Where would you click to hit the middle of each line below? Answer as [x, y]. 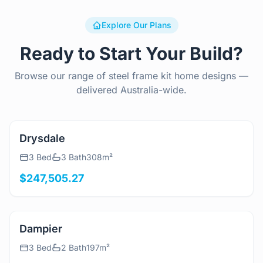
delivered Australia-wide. [131, 90]
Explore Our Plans [136, 25]
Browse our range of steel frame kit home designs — [131, 76]
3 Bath [74, 171]
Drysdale [42, 152]
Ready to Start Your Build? [131, 53]
